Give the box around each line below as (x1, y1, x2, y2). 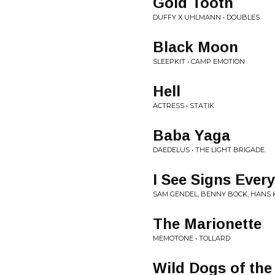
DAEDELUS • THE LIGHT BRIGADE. (153, 145, 266, 154)
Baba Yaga (153, 127, 230, 144)
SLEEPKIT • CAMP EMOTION (153, 57, 245, 66)
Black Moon (153, 39, 238, 55)
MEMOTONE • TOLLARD (153, 234, 230, 242)
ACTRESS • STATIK (153, 101, 214, 110)
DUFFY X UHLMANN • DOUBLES (153, 13, 260, 21)
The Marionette (153, 215, 261, 232)
